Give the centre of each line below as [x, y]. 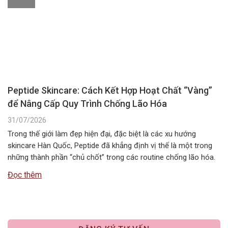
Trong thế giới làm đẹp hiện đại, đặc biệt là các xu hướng [102, 134]
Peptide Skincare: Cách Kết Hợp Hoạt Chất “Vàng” [110, 90]
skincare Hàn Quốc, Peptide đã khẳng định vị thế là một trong [110, 145]
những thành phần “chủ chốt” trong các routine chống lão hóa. [111, 157]
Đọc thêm [25, 175]
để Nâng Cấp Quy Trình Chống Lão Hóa [87, 103]
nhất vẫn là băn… [35, 180]
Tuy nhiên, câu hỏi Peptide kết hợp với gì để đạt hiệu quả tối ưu [112, 169]
